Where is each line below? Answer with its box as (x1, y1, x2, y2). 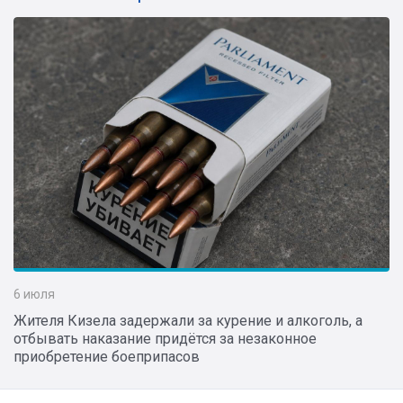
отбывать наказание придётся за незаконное (13, 329, 317, 347)
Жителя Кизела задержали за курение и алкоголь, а (13, 311, 363, 329)
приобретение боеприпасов (13, 347, 200, 365)
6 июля (13, 286, 55, 301)
